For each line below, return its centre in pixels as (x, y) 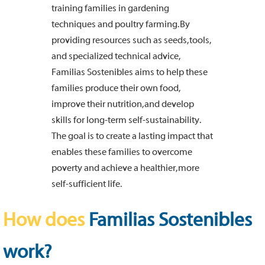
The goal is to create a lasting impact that (132, 136)
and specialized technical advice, (116, 56)
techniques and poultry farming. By (121, 24)
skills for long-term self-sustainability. (126, 120)
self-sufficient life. (87, 184)
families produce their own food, (116, 88)
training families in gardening (110, 8)
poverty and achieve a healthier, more (125, 168)
